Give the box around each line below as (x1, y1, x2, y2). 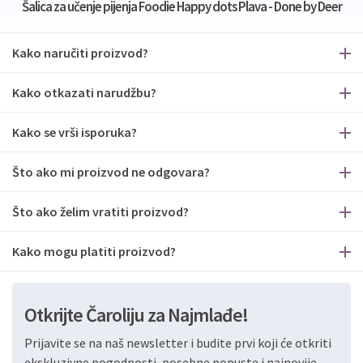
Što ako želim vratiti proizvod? (12, 203, 189, 220)
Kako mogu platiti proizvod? (12, 243, 176, 259)
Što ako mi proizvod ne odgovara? (12, 164, 210, 180)
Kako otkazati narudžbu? (12, 84, 156, 100)
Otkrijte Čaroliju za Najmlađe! (24, 302, 248, 327)
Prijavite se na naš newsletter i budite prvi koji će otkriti (24, 335, 331, 351)
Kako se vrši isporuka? (12, 124, 137, 140)
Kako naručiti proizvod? (12, 45, 148, 61)
